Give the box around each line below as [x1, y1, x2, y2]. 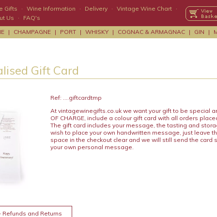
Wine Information [27, 5, 76, 12]
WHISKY [85, 28, 108, 35]
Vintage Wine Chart [117, 5, 172, 12]
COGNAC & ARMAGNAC [118, 28, 185, 35]
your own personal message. [50, 143, 134, 151]
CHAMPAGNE [14, 28, 51, 35]
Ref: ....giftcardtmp [50, 94, 102, 101]
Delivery [85, 5, 108, 12]
